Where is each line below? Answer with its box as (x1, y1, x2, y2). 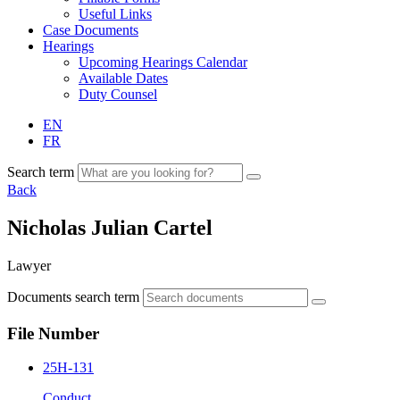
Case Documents (43, 22, 138, 37)
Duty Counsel (79, 87, 157, 102)
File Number (7, 323, 99, 343)
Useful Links (79, 6, 152, 21)
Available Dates (79, 71, 168, 86)
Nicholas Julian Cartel (7, 215, 212, 239)
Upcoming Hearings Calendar (79, 54, 247, 70)
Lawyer (7, 257, 51, 273)
